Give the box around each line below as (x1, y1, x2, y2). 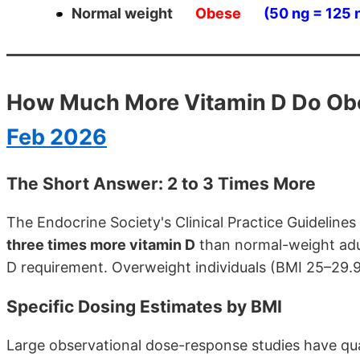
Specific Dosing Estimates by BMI (6, 297, 282, 317)
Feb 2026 (6, 124, 107, 151)
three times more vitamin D (6, 236, 195, 254)
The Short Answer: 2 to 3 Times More (6, 174, 316, 194)
